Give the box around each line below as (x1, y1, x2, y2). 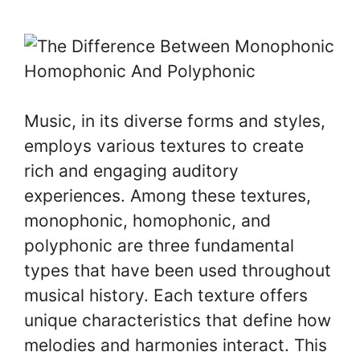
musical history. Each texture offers (24, 285, 308, 305)
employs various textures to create (24, 136, 304, 156)
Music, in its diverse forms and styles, (24, 111, 325, 131)
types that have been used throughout (24, 260, 331, 280)
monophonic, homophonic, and (24, 211, 271, 231)
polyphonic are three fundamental (24, 235, 294, 256)
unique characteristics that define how (24, 310, 331, 330)
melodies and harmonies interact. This (24, 335, 327, 355)
